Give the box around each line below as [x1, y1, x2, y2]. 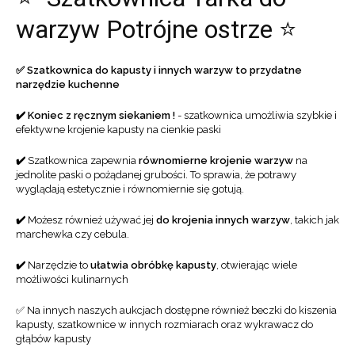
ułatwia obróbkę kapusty [90, 259, 216, 272]
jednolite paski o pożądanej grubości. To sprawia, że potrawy [16, 169, 296, 181]
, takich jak [290, 214, 339, 227]
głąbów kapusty [16, 333, 91, 345]
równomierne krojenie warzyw [139, 155, 293, 167]
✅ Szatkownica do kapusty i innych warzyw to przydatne [16, 64, 302, 77]
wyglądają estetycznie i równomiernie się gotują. [16, 183, 244, 196]
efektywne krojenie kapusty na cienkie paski [16, 124, 221, 136]
